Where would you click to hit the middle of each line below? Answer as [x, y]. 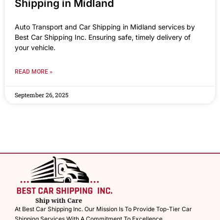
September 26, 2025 [41, 95]
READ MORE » [34, 72]
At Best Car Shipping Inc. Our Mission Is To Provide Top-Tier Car [103, 209]
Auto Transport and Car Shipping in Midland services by [105, 27]
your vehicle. [35, 48]
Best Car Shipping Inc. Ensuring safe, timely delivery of [103, 37]
